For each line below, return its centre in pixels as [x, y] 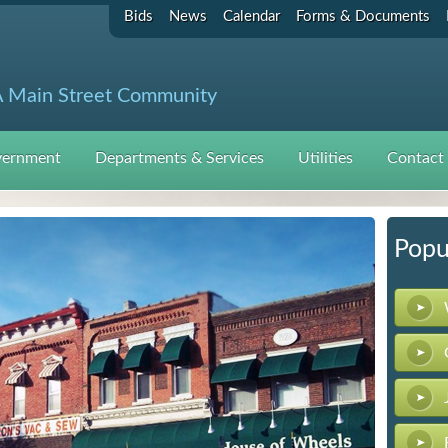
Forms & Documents [363, 16]
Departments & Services [179, 158]
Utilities [325, 158]
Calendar [251, 16]
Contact [415, 158]
